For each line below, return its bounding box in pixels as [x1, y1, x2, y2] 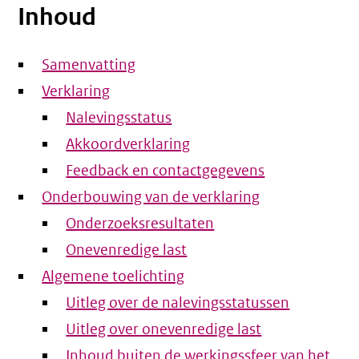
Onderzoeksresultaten [66, 214, 215, 233]
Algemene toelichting [42, 267, 185, 286]
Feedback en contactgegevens [66, 161, 265, 180]
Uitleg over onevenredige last [66, 320, 262, 339]
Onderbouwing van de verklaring [42, 188, 260, 207]
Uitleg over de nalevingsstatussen [66, 293, 290, 313]
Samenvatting [42, 55, 136, 75]
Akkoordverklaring [66, 135, 191, 154]
